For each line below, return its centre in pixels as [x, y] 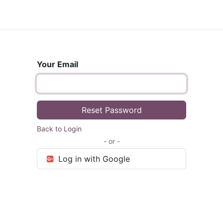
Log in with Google [93, 159]
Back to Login [59, 129]
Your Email [57, 64]
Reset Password [111, 110]
